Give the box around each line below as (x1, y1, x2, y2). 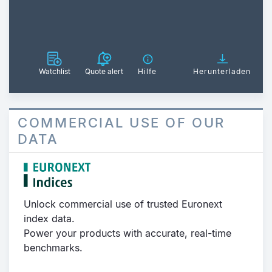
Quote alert (85, 66, 123, 76)
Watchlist (39, 66, 70, 76)
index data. (24, 212, 78, 225)
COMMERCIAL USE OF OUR (18, 114, 225, 131)
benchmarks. (24, 241, 86, 254)
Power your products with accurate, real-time (24, 226, 231, 239)
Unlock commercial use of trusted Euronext (24, 197, 222, 210)
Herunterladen (193, 66, 251, 76)
